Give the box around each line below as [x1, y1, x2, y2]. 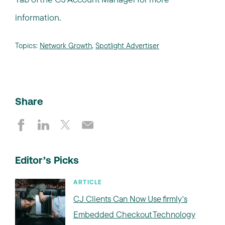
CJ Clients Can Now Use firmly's [73, 193, 187, 204]
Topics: [15, 41, 40, 50]
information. [15, 12, 61, 23]
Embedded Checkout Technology [73, 209, 195, 219]
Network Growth [40, 41, 92, 50]
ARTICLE [73, 180, 102, 186]
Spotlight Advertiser [95, 41, 159, 50]
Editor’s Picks [15, 156, 79, 166]
